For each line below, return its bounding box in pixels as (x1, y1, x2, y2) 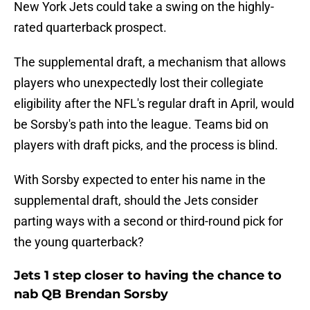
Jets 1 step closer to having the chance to (14, 268, 282, 284)
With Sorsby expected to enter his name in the (14, 172, 266, 188)
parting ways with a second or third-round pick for (14, 214, 283, 229)
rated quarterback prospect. (14, 20, 167, 35)
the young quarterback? (14, 235, 144, 250)
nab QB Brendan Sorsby (14, 286, 168, 302)
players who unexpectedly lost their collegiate (14, 75, 264, 91)
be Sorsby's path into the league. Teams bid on (14, 117, 268, 132)
